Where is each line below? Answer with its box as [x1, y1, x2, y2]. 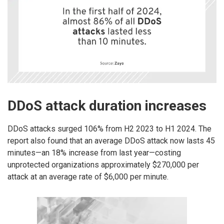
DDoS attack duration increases [7, 97, 206, 114]
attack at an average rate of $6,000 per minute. [7, 171, 168, 181]
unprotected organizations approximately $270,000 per [7, 159, 199, 169]
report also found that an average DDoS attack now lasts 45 [7, 135, 215, 145]
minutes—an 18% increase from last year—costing [7, 147, 181, 157]
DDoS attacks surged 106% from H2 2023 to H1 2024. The [7, 123, 211, 133]
